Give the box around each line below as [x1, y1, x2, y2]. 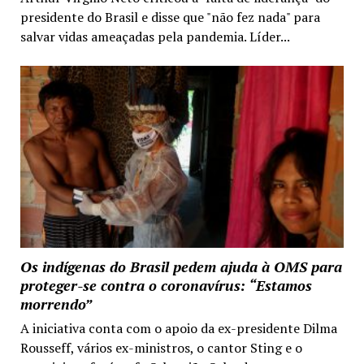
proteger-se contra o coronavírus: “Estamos [19, 275, 312, 295]
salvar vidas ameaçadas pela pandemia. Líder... [19, 27, 290, 45]
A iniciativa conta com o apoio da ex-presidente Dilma [19, 318, 337, 337]
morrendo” [19, 293, 92, 314]
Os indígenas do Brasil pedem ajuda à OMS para [19, 256, 342, 276]
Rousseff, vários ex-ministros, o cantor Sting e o [19, 338, 302, 357]
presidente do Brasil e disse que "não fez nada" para [19, 7, 320, 26]
